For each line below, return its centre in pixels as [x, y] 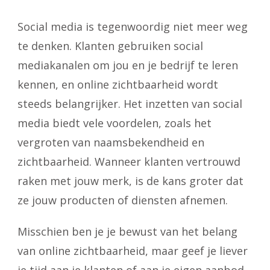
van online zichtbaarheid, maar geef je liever [133, 251]
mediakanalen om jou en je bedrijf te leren [128, 65]
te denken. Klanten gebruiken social [110, 46]
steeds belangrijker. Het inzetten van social [130, 104]
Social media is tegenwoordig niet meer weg [133, 27]
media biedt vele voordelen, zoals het [115, 123]
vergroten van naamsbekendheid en [111, 142]
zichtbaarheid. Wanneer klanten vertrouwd [129, 162]
